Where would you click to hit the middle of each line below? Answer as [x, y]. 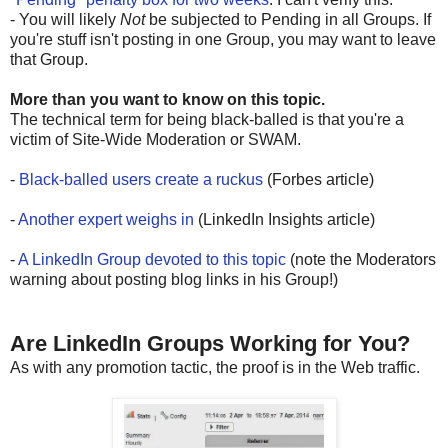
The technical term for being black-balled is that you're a [207, 119]
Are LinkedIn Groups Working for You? [210, 343]
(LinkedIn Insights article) [286, 219]
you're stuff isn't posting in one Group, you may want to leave [223, 39]
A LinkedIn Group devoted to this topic [152, 259]
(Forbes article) [318, 179]
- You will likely [65, 19]
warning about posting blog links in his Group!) [174, 279]
